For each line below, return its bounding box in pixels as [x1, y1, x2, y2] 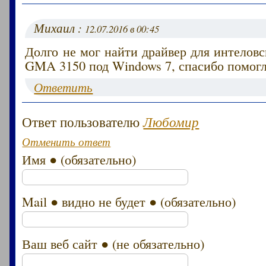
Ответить [34, 78, 93, 96]
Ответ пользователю [22, 112, 144, 131]
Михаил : [34, 19, 85, 36]
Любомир [143, 112, 199, 131]
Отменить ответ [22, 134, 111, 149]
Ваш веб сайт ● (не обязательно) [22, 234, 205, 252]
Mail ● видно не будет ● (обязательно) [22, 192, 236, 210]
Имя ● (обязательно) [22, 150, 137, 168]
